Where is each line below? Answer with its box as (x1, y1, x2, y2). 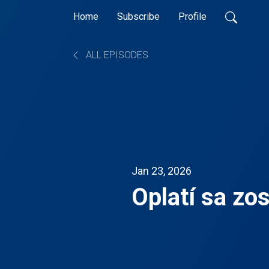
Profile (178, 11, 207, 22)
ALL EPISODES (83, 49, 148, 61)
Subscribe (117, 11, 160, 22)
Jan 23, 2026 (131, 164, 192, 177)
